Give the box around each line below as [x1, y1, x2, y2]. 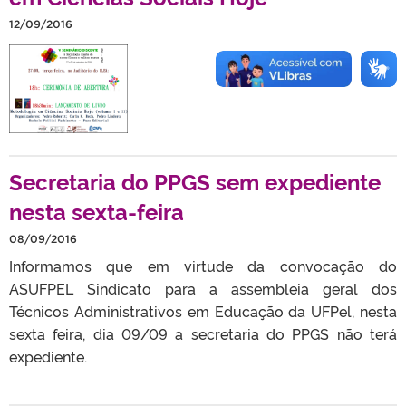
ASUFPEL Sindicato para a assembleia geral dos [9, 277, 397, 298]
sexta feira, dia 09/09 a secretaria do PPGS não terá [9, 323, 397, 343]
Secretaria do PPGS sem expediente [9, 165, 381, 196]
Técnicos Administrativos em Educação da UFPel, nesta [9, 300, 397, 321]
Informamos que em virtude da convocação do [9, 255, 397, 275]
